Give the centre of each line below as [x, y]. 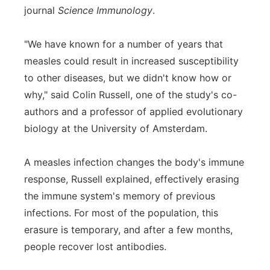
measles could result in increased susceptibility [131, 61]
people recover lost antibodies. [95, 246]
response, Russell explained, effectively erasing [132, 179]
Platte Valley [67, 49]
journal [41, 10]
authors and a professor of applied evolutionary [133, 111]
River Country [69, 80]
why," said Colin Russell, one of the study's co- [130, 95]
